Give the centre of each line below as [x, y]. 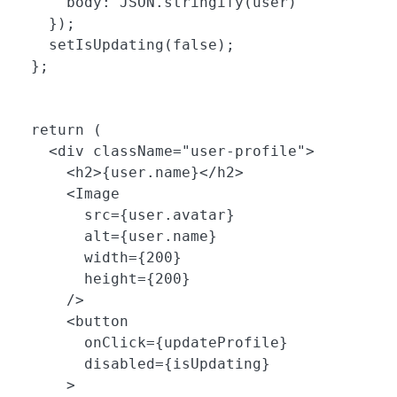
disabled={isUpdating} [142, 364]
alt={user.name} [115, 237]
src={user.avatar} [128, 215]
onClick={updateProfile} [151, 343]
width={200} [97, 258]
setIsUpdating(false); [124, 45]
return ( [58, 130]
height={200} [102, 279]
